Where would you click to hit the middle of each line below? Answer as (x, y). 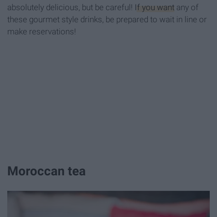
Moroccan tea (46, 171)
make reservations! (42, 32)
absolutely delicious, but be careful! (71, 8)
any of (186, 8)
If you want (155, 8)
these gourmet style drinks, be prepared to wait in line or (107, 20)
